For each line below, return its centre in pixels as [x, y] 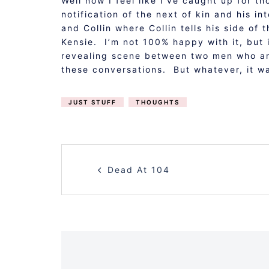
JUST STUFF [92, 102]
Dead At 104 [139, 170]
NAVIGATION [150, 186]
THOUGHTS [158, 102]
